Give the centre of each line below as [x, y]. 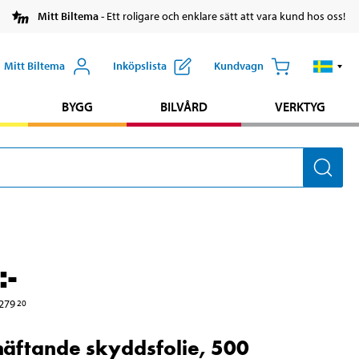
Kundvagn [238, 66]
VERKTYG [300, 107]
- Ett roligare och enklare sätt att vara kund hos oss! [222, 16]
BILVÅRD [184, 107]
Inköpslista [139, 66]
